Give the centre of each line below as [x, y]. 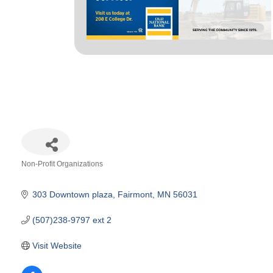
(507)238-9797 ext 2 [72, 220]
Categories [42, 173]
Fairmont [135, 194]
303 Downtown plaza [72, 194]
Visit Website [57, 245]
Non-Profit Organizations [62, 164]
